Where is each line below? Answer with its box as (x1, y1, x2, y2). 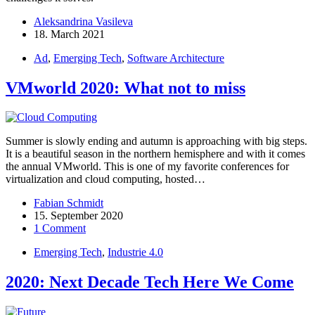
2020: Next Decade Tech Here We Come (6, 273, 294, 292)
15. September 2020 (34, 210, 123, 222)
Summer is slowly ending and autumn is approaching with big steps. (6, 135, 307, 148)
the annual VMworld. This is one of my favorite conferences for (6, 160, 289, 173)
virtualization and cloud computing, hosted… (6, 173, 205, 186)
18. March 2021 (34, 27, 105, 40)
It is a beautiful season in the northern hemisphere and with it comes (6, 148, 305, 160)
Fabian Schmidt (34, 197, 103, 210)
